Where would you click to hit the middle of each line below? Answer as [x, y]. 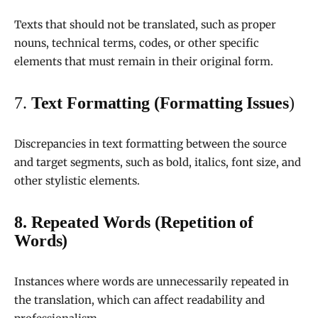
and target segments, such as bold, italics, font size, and [158, 163]
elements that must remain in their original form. [144, 62]
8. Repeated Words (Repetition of [134, 223]
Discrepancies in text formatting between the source [150, 144]
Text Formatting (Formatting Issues [160, 103]
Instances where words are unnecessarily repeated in [152, 282]
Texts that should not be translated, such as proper [145, 25]
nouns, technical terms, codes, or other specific [137, 43]
